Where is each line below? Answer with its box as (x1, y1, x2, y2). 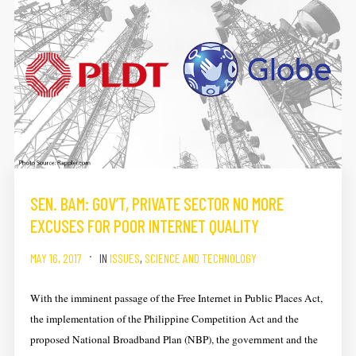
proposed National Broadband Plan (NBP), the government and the (29, 331, 318, 346)
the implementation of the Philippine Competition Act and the (29, 311, 299, 326)
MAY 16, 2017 (29, 250, 82, 265)
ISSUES (109, 250, 140, 265)
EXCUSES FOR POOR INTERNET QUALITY (29, 215, 259, 236)
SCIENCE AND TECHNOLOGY (144, 250, 257, 265)
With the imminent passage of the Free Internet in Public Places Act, (29, 290, 323, 305)
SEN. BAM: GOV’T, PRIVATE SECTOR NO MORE (29, 192, 284, 214)
